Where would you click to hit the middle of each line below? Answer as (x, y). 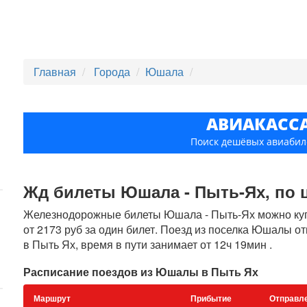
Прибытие (211, 298)
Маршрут (52, 298)
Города (114, 72)
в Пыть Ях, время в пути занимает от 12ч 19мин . (148, 244)
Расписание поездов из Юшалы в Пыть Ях (141, 272)
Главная (55, 72)
